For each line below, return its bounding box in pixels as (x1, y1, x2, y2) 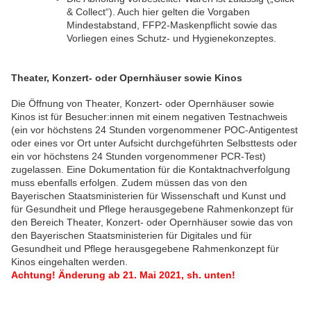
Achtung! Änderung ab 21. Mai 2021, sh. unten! (11, 269, 235, 281)
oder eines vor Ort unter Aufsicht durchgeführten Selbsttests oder (11, 137, 297, 149)
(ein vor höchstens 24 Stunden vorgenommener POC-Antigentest (11, 124, 298, 136)
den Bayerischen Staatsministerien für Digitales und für (11, 230, 252, 242)
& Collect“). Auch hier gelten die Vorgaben (67, 6, 250, 17)
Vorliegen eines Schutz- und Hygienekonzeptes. (67, 32, 276, 44)
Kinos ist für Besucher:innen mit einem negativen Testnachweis (11, 111, 287, 123)
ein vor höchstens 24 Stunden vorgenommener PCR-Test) (11, 151, 266, 162)
